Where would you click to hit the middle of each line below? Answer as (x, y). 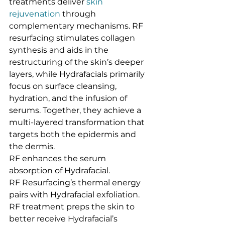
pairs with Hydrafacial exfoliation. (74, 195)
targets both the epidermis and (74, 134)
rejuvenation (35, 14)
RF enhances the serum (59, 158)
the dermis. (32, 146)
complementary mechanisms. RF (77, 26)
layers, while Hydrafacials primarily (78, 74)
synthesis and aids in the (60, 50)
